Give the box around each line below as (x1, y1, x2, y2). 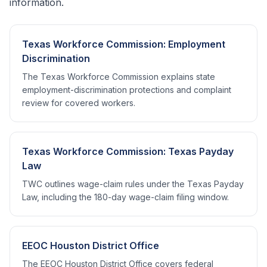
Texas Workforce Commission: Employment (22, 38, 225, 50)
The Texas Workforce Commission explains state (22, 72, 215, 82)
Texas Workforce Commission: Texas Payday (22, 145, 234, 157)
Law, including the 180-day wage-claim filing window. (22, 192, 229, 202)
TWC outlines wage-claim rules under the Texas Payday (22, 179, 244, 189)
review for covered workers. (22, 98, 135, 108)
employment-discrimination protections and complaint (22, 85, 231, 95)
